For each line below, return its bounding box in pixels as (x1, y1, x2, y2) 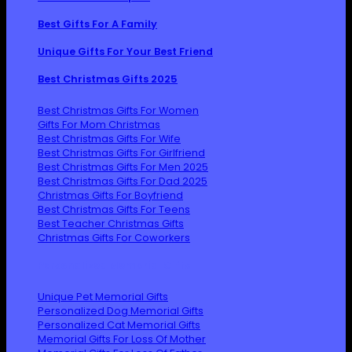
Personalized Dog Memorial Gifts (38, 304, 203, 318)
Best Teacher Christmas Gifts (38, 217, 184, 231)
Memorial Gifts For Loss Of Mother (38, 332, 206, 346)
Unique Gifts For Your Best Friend (38, 45, 213, 59)
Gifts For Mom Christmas (38, 118, 160, 132)
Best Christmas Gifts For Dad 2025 (38, 174, 207, 189)
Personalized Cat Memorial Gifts (38, 318, 200, 332)
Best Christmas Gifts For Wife (38, 132, 181, 146)
